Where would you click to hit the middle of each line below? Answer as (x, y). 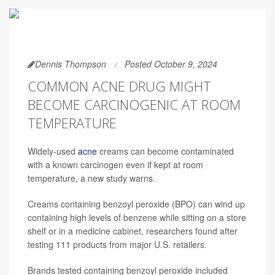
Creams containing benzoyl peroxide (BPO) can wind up (136, 204)
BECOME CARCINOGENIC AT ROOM (134, 104)
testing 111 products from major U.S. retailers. (117, 244)
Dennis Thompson (71, 64)
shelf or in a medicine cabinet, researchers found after (133, 231)
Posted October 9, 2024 (171, 64)
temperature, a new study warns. (91, 178)
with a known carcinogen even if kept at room (115, 165)
